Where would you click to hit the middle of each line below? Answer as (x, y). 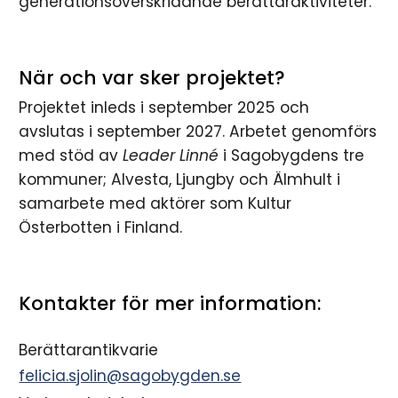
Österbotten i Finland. (101, 227)
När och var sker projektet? (152, 77)
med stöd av (71, 155)
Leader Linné (171, 155)
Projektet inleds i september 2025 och (164, 107)
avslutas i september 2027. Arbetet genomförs (198, 131)
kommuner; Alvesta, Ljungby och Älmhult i (180, 179)
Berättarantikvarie (89, 350)
